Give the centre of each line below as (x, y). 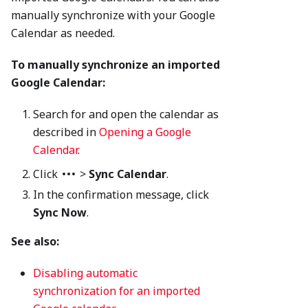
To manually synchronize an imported (115, 65)
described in (66, 132)
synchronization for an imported (117, 291)
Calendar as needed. (63, 33)
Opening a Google (145, 132)
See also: (35, 242)
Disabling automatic (85, 273)
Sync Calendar (128, 174)
